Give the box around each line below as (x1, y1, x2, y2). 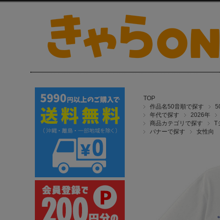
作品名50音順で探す (150, 103, 204, 110)
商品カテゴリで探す (150, 120, 203, 127)
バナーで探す (150, 128, 185, 135)
